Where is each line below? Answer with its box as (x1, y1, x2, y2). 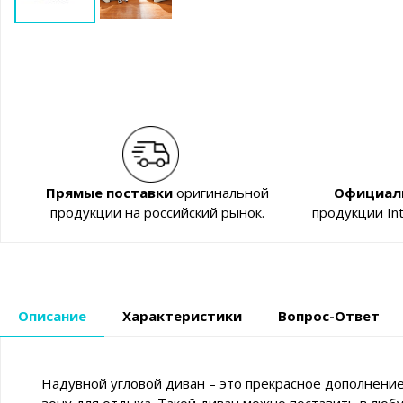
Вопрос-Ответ (278, 307, 380, 326)
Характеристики (122, 307, 242, 326)
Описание (18, 307, 86, 326)
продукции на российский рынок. (49, 203, 264, 222)
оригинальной (172, 184, 269, 202)
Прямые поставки (45, 184, 173, 202)
